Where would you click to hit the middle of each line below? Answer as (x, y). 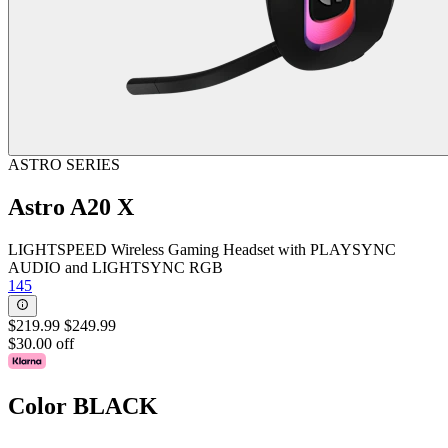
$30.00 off (41, 343)
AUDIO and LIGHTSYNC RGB (115, 267)
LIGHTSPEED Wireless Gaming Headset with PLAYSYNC (202, 249)
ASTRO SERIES (64, 164)
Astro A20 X (71, 206)
